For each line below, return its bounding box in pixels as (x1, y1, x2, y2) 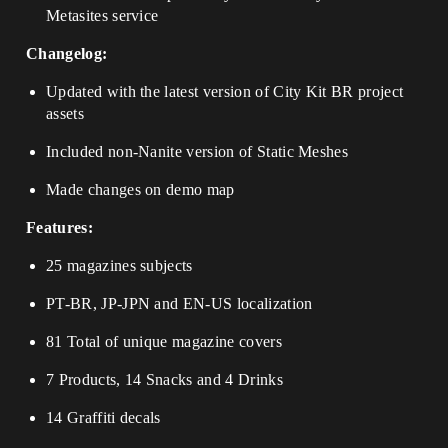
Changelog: (26, 45, 108, 62)
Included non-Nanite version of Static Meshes (46, 143, 349, 160)
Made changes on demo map (46, 181, 235, 198)
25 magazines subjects (46, 257, 193, 274)
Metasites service (46, 7, 159, 24)
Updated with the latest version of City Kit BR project (46, 83, 404, 100)
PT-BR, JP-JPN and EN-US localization (46, 295, 313, 312)
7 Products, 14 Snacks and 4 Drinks (46, 371, 283, 388)
